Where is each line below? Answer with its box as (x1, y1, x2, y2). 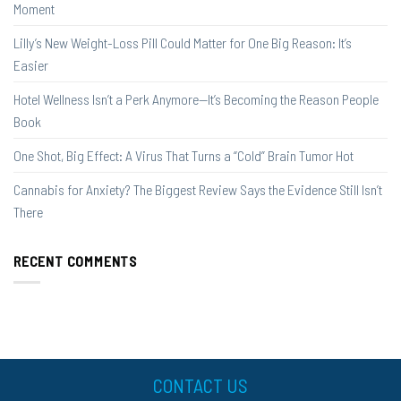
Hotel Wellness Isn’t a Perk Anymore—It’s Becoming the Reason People (13, 90, 379, 107)
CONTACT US (153, 373, 248, 397)
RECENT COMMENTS (13, 252, 137, 269)
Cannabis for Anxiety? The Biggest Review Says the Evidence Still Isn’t (13, 180, 382, 198)
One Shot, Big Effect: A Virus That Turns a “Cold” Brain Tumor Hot (13, 146, 354, 164)
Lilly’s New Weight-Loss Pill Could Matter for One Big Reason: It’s (13, 33, 352, 51)
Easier (13, 55, 48, 73)
